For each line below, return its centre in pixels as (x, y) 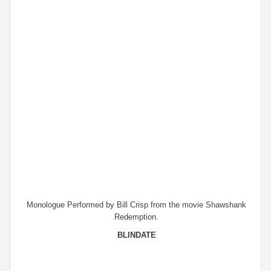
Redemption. (136, 217)
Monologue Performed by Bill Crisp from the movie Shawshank (136, 205)
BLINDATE (136, 235)
